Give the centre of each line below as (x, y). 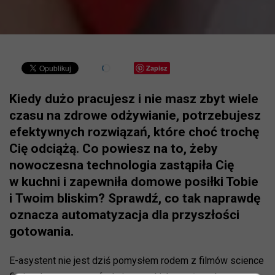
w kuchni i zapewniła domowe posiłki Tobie (134, 182)
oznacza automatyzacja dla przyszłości (124, 215)
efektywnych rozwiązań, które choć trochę (134, 132)
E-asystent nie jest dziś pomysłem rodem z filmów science (137, 261)
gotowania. (41, 232)
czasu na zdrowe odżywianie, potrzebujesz (135, 116)
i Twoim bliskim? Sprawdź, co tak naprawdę (135, 199)
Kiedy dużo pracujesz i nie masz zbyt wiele (134, 99)
